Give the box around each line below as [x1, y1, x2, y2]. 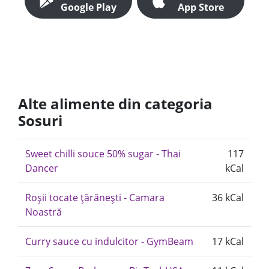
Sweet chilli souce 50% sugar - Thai [25, 147, 181, 160]
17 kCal [212, 235, 244, 248]
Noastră [25, 205, 62, 219]
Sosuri [18, 110, 62, 130]
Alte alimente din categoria [18, 94, 213, 113]
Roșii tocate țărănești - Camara [25, 191, 165, 204]
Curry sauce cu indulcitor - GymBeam [25, 235, 193, 248]
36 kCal [212, 191, 244, 204]
